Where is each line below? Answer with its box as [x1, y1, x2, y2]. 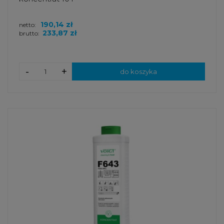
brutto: [19, 29, 39, 37]
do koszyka [120, 67, 157, 75]
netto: [19, 20, 37, 28]
